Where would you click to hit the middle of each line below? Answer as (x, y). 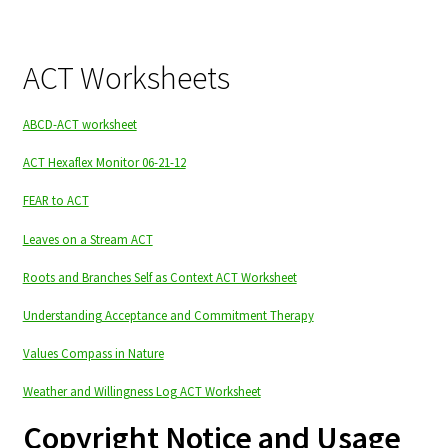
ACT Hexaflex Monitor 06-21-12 (104, 162)
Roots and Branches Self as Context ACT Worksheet (159, 276)
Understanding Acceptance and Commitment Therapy (168, 314)
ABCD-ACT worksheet (79, 124)
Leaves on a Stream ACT (87, 238)
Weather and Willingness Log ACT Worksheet (141, 391)
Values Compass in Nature (93, 352)
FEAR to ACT (55, 200)
